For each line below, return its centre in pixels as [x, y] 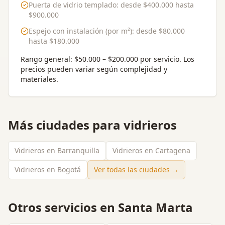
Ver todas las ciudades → [136, 170]
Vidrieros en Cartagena [151, 150]
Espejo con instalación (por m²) [80, 31]
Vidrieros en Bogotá [48, 170]
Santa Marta [155, 207]
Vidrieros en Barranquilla [57, 150]
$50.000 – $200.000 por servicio [127, 59]
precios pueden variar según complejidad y [94, 69]
